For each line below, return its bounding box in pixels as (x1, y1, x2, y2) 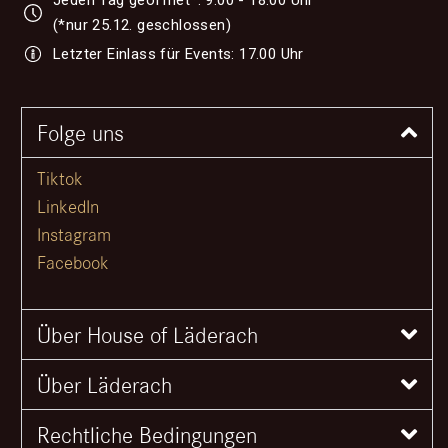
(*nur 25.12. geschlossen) (52, 15, 231, 34)
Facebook (37, 251, 109, 274)
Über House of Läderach (37, 322, 258, 350)
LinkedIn (37, 195, 99, 218)
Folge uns (37, 119, 124, 147)
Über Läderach (37, 372, 172, 400)
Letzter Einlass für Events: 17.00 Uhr (52, 44, 304, 63)
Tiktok (37, 167, 83, 190)
